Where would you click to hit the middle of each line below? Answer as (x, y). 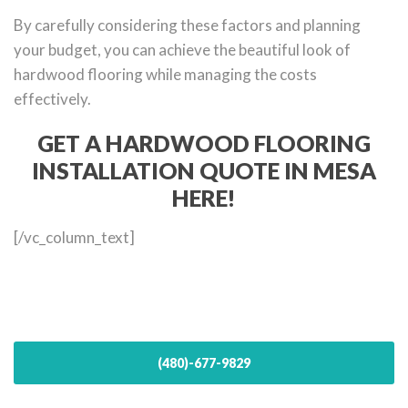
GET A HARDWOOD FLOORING (204, 143)
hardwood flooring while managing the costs (165, 75)
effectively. (52, 99)
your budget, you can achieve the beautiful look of (182, 50)
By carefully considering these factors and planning (187, 25)
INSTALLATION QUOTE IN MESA (204, 171)
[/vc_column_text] (74, 238)
